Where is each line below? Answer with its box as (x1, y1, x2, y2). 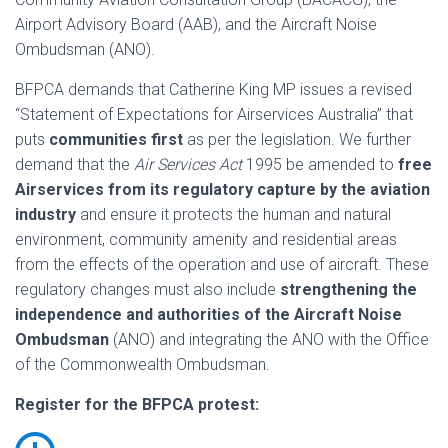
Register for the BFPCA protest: (15, 395, 259, 414)
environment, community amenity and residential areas (15, 230, 397, 249)
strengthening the (280, 280, 417, 299)
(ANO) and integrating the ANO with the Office (109, 330, 429, 349)
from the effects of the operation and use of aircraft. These (15, 255, 429, 274)
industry (15, 205, 76, 224)
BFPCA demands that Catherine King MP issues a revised (15, 80, 412, 99)
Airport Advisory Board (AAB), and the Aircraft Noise (15, 15, 377, 34)
